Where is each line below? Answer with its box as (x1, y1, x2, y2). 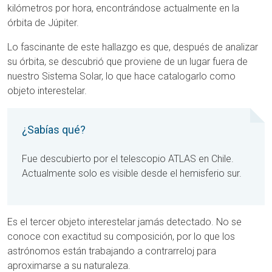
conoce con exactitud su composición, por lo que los (7, 231, 235, 242)
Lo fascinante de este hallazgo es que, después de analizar (7, 41, 258, 53)
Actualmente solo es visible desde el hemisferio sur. (22, 168, 244, 179)
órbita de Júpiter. (7, 17, 79, 29)
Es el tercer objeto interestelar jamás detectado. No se (7, 216, 242, 228)
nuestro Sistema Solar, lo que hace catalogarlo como (7, 70, 236, 82)
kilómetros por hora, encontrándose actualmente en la (7, 2, 239, 14)
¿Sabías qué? (22, 123, 86, 136)
